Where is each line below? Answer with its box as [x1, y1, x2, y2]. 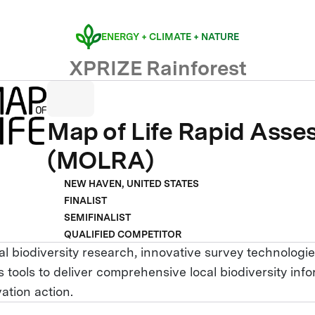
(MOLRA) [47, 146, 155, 175]
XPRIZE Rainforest [68, 56, 247, 80]
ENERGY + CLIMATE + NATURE [101, 31, 239, 43]
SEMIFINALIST [64, 212, 131, 224]
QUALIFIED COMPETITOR [64, 229, 182, 240]
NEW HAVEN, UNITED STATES [64, 178, 200, 190]
